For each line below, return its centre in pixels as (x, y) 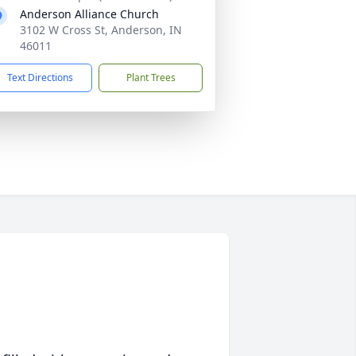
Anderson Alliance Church (89, 14)
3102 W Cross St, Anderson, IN (101, 30)
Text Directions (40, 77)
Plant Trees (151, 77)
